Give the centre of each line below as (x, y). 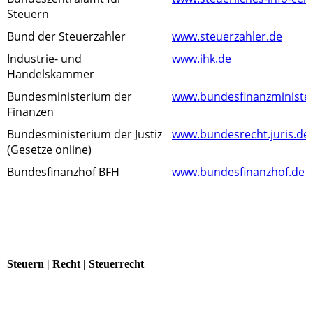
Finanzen (30, 111)
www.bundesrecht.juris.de (241, 134)
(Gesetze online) (49, 149)
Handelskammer (51, 74)
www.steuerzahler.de (227, 36)
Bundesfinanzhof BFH (63, 172)
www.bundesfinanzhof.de (238, 172)
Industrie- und (44, 58)
